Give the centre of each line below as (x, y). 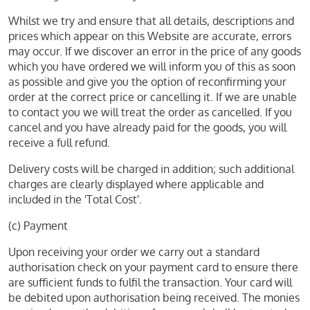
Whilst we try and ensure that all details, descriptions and (151, 21)
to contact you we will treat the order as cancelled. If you (150, 112)
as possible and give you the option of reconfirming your (147, 82)
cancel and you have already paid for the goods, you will (147, 127)
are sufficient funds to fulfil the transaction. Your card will (150, 282)
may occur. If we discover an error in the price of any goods (155, 51)
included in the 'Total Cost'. (75, 199)
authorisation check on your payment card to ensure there (153, 267)
